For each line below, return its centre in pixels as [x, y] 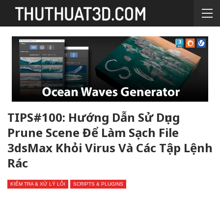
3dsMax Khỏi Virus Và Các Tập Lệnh [110, 148]
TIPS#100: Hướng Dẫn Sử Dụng [94, 117]
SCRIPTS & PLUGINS [98, 184]
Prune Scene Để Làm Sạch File [93, 133]
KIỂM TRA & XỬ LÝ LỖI [38, 184]
